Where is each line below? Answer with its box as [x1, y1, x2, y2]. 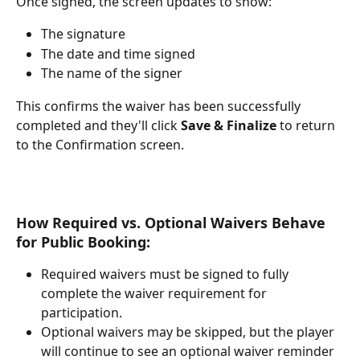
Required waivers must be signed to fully [41, 264, 292, 283]
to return [276, 116, 338, 134]
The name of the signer [41, 64, 182, 83]
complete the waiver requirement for [41, 284, 270, 302]
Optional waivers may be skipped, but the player [41, 322, 337, 341]
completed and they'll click [16, 116, 181, 134]
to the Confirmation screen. [16, 135, 187, 153]
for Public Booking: [16, 231, 150, 252]
